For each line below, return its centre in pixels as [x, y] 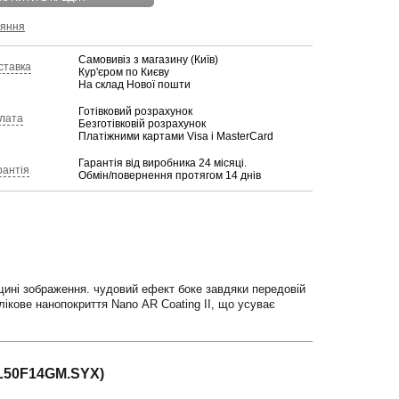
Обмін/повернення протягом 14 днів [170, 175]
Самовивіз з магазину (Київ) [148, 60]
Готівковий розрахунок [135, 111]
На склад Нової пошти [134, 85]
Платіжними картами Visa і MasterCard [176, 136]
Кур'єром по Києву [124, 72]
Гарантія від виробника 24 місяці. [163, 163]
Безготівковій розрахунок [142, 124]
